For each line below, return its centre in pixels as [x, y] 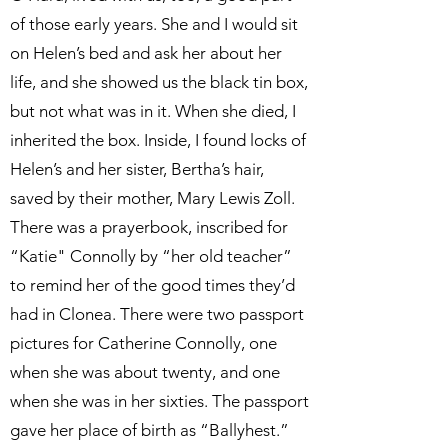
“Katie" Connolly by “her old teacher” [151, 256]
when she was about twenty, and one [145, 372]
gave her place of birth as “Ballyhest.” [149, 430]
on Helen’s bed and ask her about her [146, 53]
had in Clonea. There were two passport [157, 314]
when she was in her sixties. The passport [159, 401]
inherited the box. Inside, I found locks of [158, 140]
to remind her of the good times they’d [152, 285]
